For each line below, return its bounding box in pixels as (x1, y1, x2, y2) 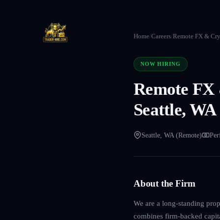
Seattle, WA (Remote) (141, 131, 202, 139)
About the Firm (134, 178, 195, 189)
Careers (151, 33, 171, 40)
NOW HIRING (140, 61, 181, 67)
